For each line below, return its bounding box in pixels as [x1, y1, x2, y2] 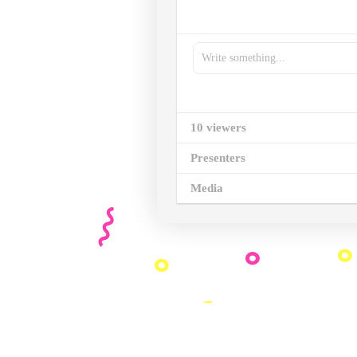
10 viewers [190, 121, 246, 135]
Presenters [190, 151, 245, 165]
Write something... [202, 52, 285, 65]
